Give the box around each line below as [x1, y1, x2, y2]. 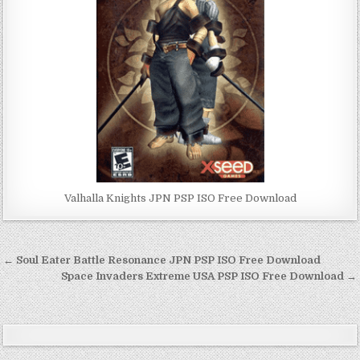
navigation [2, 270, 115, 301]
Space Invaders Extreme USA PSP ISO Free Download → [60, 270, 357, 283]
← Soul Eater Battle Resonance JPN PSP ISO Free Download [3, 254, 321, 267]
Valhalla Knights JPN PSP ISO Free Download [63, 192, 297, 205]
